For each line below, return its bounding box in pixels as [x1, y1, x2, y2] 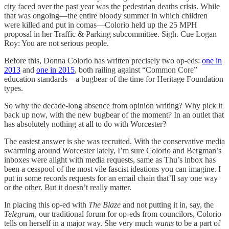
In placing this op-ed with [4, 200, 88, 209]
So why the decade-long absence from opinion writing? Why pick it [4, 101, 222, 110]
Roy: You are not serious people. [4, 38, 109, 48]
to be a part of [174, 218, 220, 227]
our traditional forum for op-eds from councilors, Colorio [39, 209, 221, 218]
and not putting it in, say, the [123, 200, 214, 209]
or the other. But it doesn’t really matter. [4, 182, 131, 192]
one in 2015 [36, 65, 75, 74]
